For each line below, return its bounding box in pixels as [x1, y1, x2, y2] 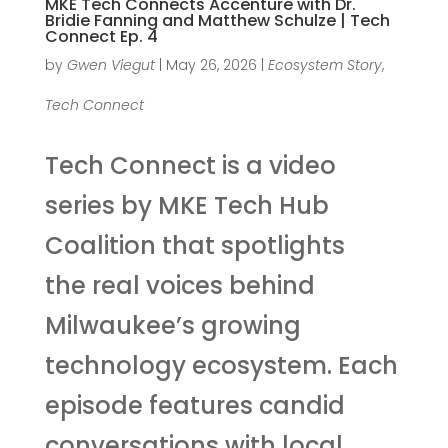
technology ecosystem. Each [44, 348, 398, 382]
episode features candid [44, 388, 345, 422]
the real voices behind [44, 268, 315, 302]
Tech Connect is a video [44, 148, 336, 182]
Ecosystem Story [267, 54, 382, 75]
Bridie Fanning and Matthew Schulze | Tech [44, 8, 390, 32]
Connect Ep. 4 [44, 24, 158, 48]
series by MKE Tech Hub [44, 188, 329, 222]
